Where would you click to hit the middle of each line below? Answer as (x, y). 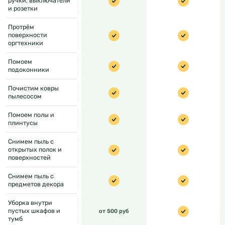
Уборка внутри (30, 203)
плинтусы (23, 123)
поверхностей (29, 158)
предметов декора (36, 184)
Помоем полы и (31, 115)
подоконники (29, 70)
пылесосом (25, 96)
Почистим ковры (33, 88)
